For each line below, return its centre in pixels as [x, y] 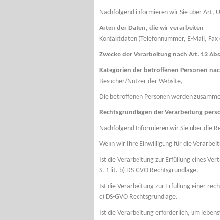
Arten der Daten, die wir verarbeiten [151, 28]
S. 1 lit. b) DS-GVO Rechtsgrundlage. [149, 171]
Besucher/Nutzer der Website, [141, 81]
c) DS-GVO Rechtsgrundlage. [138, 197]
